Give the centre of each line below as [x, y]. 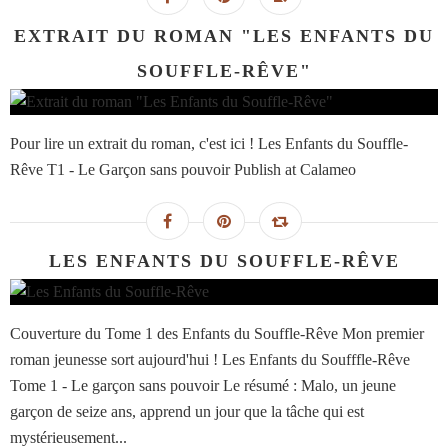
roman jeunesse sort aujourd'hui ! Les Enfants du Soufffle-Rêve [210, 360]
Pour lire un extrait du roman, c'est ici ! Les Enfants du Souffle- [209, 144]
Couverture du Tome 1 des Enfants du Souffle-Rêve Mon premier [217, 334]
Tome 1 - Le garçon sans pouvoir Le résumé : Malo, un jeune [203, 386]
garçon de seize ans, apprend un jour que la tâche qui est [187, 412]
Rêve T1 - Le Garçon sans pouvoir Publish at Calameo [183, 170]
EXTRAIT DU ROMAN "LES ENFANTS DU [224, 36]
